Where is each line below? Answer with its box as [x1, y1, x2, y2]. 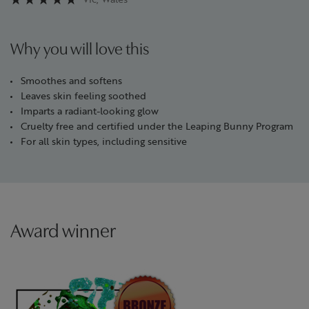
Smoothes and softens [21, 74, 122, 87]
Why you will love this [10, 42, 149, 59]
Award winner [10, 223, 116, 243]
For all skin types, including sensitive [21, 134, 187, 148]
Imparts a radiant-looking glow [21, 104, 159, 117]
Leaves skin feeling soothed [21, 89, 146, 102]
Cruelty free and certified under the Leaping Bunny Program [21, 119, 293, 132]
